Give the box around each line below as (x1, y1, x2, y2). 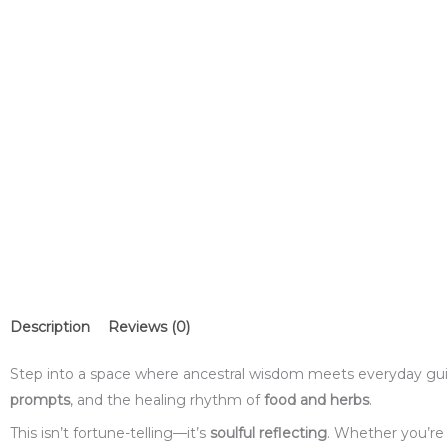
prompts (10, 391, 70, 410)
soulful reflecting (210, 424, 327, 443)
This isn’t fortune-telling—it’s (10, 424, 210, 443)
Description (10, 318, 90, 337)
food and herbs (264, 391, 369, 410)
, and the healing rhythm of (70, 391, 264, 410)
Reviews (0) (108, 318, 190, 337)
